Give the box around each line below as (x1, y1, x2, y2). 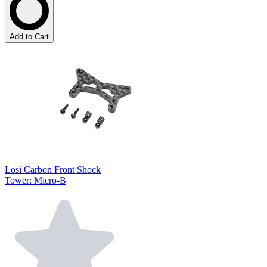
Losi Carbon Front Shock (5, 164, 101, 175)
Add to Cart (10, 32, 49, 41)
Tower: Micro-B (5, 175, 66, 185)
